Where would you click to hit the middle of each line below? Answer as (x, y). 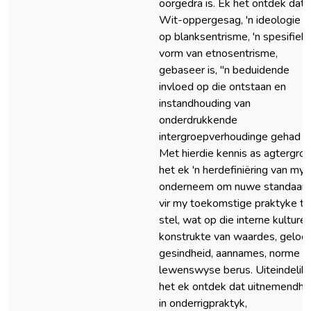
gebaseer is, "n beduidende (224, 70)
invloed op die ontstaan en (222, 87)
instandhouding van (205, 103)
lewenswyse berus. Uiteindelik (233, 270)
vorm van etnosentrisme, (218, 53)
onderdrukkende (198, 120)
